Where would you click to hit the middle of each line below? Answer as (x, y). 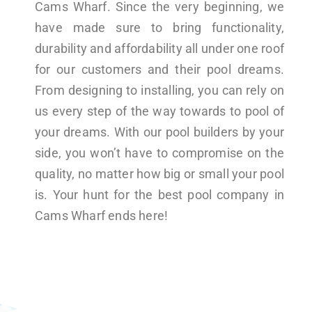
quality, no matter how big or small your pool (159, 173)
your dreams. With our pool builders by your (159, 132)
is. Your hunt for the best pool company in (159, 194)
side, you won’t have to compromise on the (159, 153)
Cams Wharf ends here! (102, 215)
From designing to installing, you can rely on (159, 90)
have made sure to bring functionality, (159, 27)
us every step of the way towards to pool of (159, 111)
